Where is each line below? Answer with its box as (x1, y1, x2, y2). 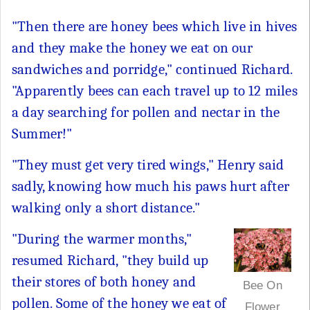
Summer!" (12, 125, 73, 142)
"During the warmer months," (12, 230, 192, 247)
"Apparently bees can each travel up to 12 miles (12, 82, 298, 99)
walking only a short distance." (12, 199, 201, 216)
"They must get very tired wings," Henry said (12, 156, 284, 173)
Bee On (242, 278, 282, 292)
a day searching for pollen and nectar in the (12, 103, 280, 120)
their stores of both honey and (12, 273, 197, 290)
